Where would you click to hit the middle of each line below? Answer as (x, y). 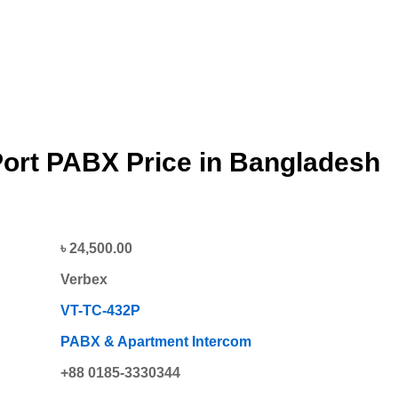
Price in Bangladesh (253, 163)
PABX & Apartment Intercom (156, 342)
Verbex (84, 280)
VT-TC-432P (100, 311)
